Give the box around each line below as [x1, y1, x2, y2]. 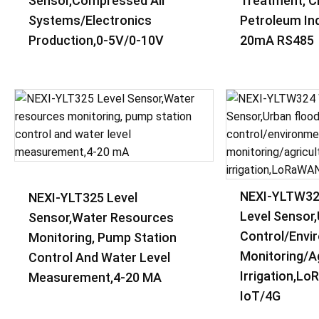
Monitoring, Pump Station [28, 229, 177, 245]
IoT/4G [240, 288, 281, 303]
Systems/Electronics [28, 13, 152, 28]
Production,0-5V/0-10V [28, 33, 164, 48]
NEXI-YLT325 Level [28, 189, 137, 205]
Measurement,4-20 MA [28, 269, 162, 285]
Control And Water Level [28, 249, 170, 265]
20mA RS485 [240, 33, 315, 48]
